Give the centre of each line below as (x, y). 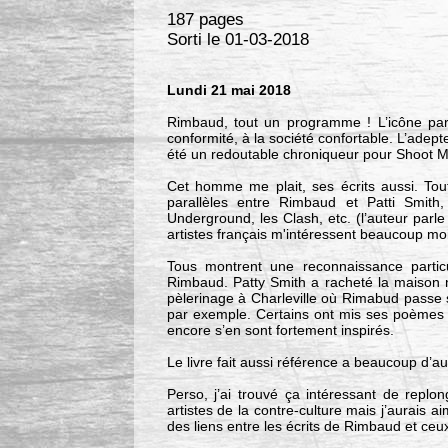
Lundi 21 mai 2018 (228, 90)
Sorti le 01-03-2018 (237, 40)
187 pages (205, 20)
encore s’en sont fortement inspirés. (280, 330)
